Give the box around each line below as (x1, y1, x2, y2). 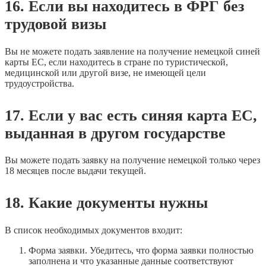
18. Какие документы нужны (5, 194, 208, 212)
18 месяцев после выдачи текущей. (5, 166, 146, 176)
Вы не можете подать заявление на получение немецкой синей (5, 46, 260, 56)
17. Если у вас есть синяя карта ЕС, (5, 106, 257, 124)
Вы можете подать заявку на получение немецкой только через (5, 155, 260, 166)
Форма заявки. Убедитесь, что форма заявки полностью (28, 245, 254, 255)
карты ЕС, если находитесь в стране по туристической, (5, 56, 228, 67)
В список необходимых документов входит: (5, 224, 182, 235)
